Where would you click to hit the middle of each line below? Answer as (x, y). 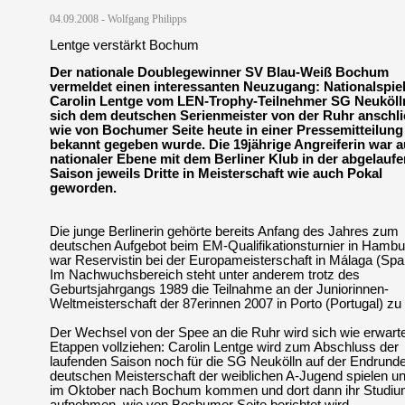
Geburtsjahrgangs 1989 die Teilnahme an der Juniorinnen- (219, 289)
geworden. (83, 188)
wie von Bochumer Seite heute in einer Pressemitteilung (226, 130)
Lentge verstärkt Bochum (124, 45)
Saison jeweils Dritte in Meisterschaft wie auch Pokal (216, 174)
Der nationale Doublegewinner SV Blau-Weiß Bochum (219, 72)
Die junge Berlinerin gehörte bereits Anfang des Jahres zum (224, 231)
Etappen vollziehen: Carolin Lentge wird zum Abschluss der (224, 347)
